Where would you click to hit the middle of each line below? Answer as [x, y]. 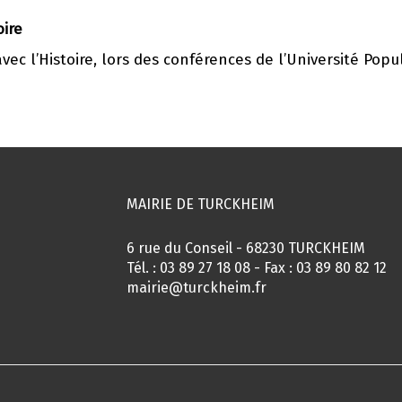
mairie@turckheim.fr [196, 288]
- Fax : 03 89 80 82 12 [318, 268]
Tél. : [143, 268]
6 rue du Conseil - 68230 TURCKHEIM [245, 248]
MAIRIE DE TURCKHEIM [200, 204]
